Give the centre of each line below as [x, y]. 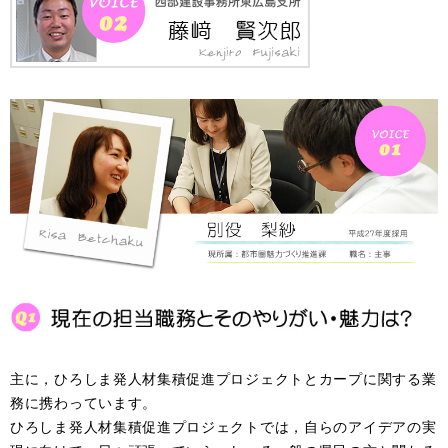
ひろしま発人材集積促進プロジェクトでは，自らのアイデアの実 [223, 426]
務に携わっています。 [83, 402]
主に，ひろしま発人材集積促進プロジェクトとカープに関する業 [223, 378]
